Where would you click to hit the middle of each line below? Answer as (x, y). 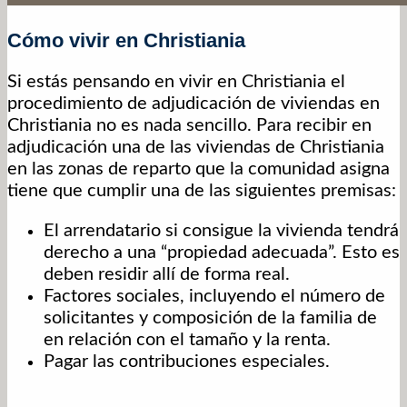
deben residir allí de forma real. (167, 275)
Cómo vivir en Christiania (126, 41)
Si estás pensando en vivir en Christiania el (176, 82)
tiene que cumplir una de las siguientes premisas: (202, 191)
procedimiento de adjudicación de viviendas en (194, 104)
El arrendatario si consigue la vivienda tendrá (221, 231)
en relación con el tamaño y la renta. (187, 340)
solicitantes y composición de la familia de (210, 318)
